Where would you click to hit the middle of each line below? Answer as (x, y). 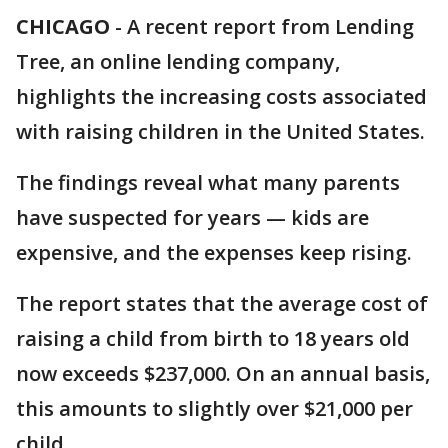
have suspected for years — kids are (192, 217)
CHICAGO (63, 26)
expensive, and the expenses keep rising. (214, 252)
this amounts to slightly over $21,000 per (214, 408)
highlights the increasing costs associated (221, 96)
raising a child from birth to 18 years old (213, 338)
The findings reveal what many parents (208, 182)
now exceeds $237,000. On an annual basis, (223, 373)
